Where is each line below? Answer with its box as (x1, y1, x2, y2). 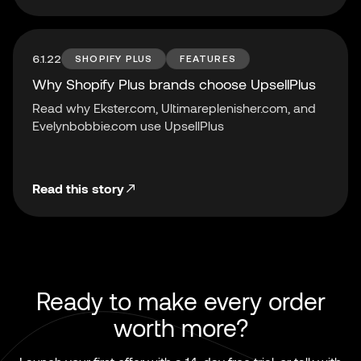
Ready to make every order (35, 286, 326, 316)
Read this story (32, 180, 124, 197)
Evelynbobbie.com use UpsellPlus (32, 118, 224, 134)
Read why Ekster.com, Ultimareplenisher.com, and (32, 100, 316, 116)
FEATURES (180, 53, 237, 65)
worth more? (113, 313, 248, 342)
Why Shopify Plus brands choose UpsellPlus (32, 75, 316, 93)
